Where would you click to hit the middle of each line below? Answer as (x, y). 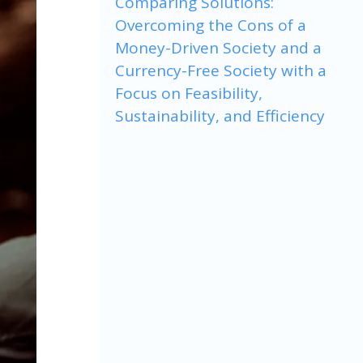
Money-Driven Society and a (218, 47)
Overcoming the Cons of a (211, 25)
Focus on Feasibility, (189, 93)
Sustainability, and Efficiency (220, 115)
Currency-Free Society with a (221, 70)
